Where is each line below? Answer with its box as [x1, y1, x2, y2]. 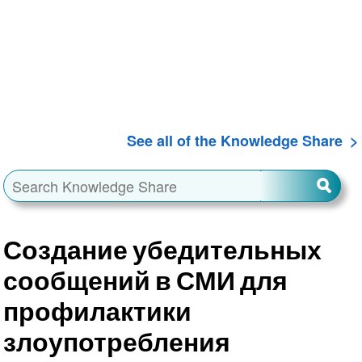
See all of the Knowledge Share [127, 130, 343, 152]
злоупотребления [2, 326, 230, 358]
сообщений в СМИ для [2, 264, 288, 297]
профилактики [2, 295, 192, 327]
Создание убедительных [2, 234, 322, 266]
